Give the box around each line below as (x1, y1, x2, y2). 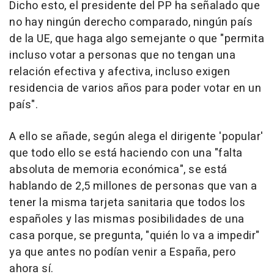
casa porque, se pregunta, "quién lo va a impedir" (9, 228, 260, 245)
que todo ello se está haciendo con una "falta (9, 145, 243, 162)
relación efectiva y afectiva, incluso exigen (9, 64, 230, 81)
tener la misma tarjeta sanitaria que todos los (9, 194, 245, 212)
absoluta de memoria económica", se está (9, 161, 228, 179)
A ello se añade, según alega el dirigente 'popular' (9, 128, 264, 146)
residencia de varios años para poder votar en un (9, 80, 261, 97)
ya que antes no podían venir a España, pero (9, 244, 236, 261)
